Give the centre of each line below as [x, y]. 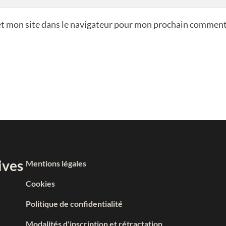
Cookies [40, 183]
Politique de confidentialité [74, 203]
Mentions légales [56, 163]
